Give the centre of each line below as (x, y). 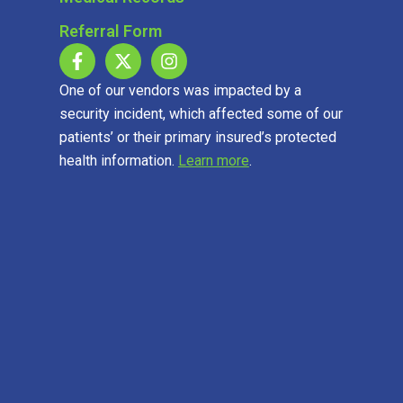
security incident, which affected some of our (201, 113)
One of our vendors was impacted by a (180, 90)
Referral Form (110, 31)
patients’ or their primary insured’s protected (197, 137)
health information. (118, 160)
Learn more (213, 160)
